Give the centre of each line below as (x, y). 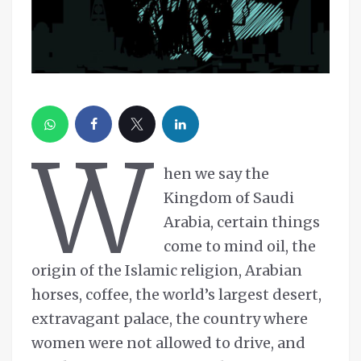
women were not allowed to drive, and (168, 343)
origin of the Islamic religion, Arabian (167, 271)
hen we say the (217, 174)
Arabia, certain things (242, 222)
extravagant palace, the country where (170, 319)
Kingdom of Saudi (229, 198)
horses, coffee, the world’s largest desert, (176, 295)
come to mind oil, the (240, 247)
